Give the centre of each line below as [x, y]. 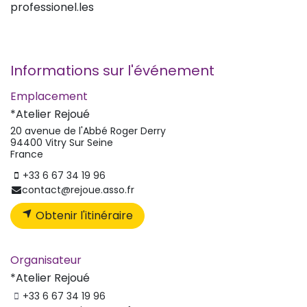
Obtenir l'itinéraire [83, 215]
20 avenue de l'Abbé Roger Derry [88, 131]
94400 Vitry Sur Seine [62, 142]
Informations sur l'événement [112, 70]
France [27, 154]
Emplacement [49, 96]
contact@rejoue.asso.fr [78, 189]
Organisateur [46, 260]
